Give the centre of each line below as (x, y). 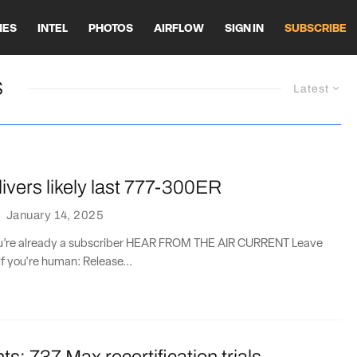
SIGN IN (244, 29)
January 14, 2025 (55, 215)
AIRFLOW (179, 29)
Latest (311, 89)
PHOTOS (111, 29)
